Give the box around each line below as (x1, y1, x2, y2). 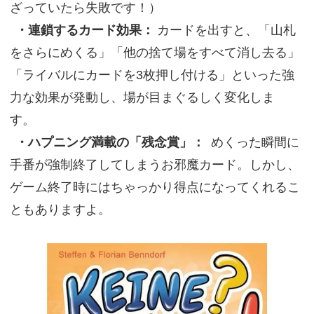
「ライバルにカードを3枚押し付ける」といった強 (9, 67, 294, 83)
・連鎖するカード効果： (15, 22, 154, 38)
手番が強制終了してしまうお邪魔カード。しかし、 (9, 157, 300, 172)
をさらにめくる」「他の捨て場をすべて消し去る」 (9, 45, 300, 60)
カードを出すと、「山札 (156, 22, 296, 38)
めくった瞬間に (210, 135, 299, 150)
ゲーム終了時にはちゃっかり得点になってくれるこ (9, 179, 300, 195)
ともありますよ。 (9, 202, 111, 217)
